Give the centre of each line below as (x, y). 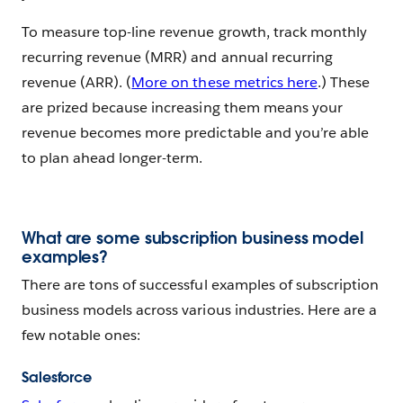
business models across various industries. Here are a (200, 309)
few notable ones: (81, 335)
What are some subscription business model (193, 237)
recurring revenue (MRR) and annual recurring (177, 57)
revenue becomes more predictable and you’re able (195, 132)
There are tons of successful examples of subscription (201, 284)
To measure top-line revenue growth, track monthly (194, 31)
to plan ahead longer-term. (112, 157)
